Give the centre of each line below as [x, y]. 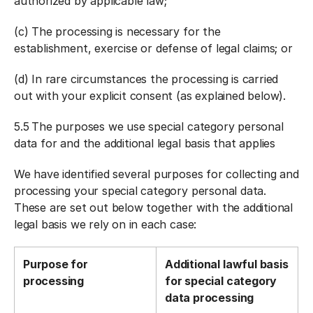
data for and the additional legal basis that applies [145, 143]
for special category [221, 281]
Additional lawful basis [227, 264]
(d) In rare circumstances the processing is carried [146, 79]
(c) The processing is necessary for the [117, 31]
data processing [210, 298]
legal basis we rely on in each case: [105, 224]
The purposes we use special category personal [158, 126]
